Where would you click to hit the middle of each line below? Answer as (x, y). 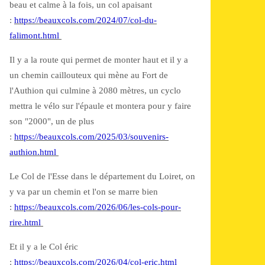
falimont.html (34, 35)
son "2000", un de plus (52, 121)
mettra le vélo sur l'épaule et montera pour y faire (100, 106)
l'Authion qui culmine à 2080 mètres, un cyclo (95, 91)
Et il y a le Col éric (44, 247)
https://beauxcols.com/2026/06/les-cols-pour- (98, 207)
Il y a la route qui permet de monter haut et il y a (99, 60)
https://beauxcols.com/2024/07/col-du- (85, 20)
